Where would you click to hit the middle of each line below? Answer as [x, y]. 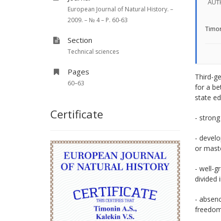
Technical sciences [93, 52]
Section [80, 40]
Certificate [77, 114]
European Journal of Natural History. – [120, 9]
